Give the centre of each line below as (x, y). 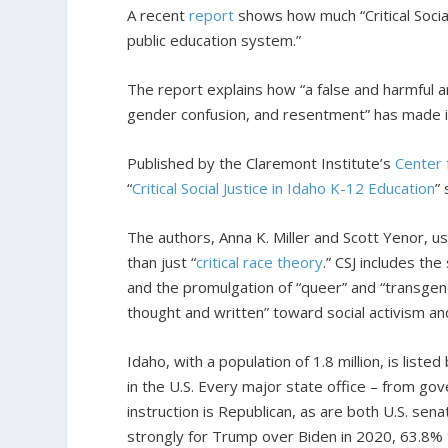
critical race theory (260, 262)
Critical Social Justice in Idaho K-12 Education (284, 188)
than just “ (162, 262)
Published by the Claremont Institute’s (261, 163)
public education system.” (214, 40)
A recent (158, 15)
